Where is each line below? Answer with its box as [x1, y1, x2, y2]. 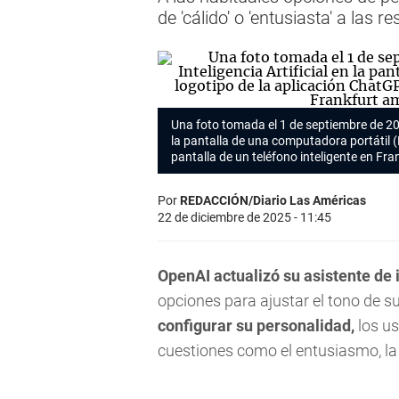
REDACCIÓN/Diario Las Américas [180, 193, 366, 208]
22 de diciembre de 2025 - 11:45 [158, 210, 331, 224]
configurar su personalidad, [158, 316, 354, 335]
